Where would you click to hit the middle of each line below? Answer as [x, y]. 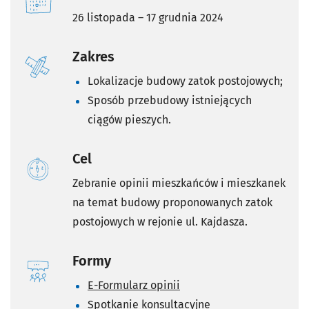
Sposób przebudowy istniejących [170, 101]
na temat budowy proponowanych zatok [172, 203]
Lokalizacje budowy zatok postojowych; [185, 81]
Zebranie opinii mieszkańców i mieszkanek [179, 183]
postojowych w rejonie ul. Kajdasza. [160, 222]
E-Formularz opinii [134, 286]
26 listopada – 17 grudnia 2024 [148, 18]
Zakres [93, 57]
